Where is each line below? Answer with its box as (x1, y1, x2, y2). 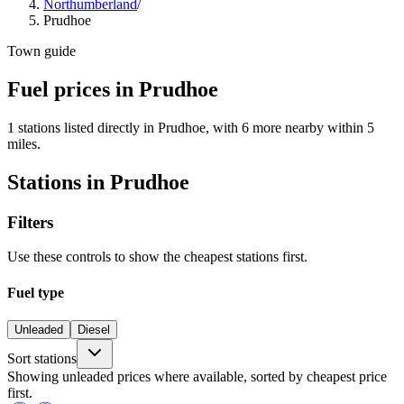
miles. (7, 135, 41, 151)
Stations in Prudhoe (7, 170, 189, 194)
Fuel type (7, 284, 64, 300)
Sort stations (7, 350, 77, 366)
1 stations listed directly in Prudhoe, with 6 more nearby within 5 (7, 119, 374, 135)
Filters (7, 212, 53, 232)
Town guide (7, 43, 76, 59)
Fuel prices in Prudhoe (7, 77, 218, 101)
